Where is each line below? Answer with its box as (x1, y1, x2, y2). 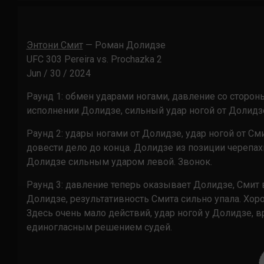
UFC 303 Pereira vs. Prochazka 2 (26, 54, 162, 65)
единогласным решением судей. (26, 222, 172, 233)
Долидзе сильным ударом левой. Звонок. (26, 156, 212, 167)
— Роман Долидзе (82, 39, 166, 51)
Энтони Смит (26, 39, 83, 51)
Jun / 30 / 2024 (26, 68, 91, 79)
